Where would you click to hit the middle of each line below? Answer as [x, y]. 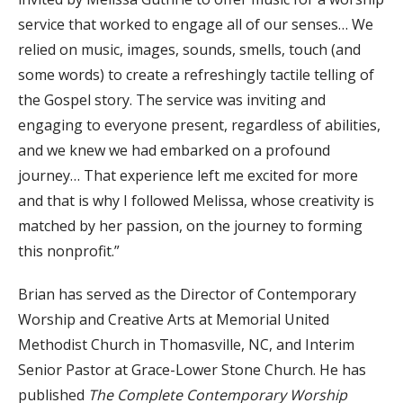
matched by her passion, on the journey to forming [190, 225]
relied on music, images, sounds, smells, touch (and [189, 49]
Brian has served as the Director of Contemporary [187, 294]
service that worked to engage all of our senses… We [196, 24]
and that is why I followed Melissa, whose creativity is [196, 200]
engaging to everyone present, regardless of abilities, [199, 125]
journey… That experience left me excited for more [188, 175]
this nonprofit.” [69, 251]
